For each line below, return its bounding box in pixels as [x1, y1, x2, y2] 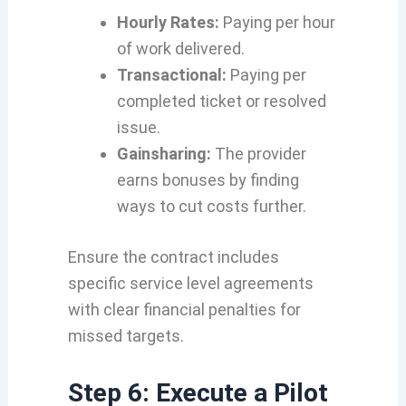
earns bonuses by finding [116, 169, 299, 189]
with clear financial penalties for [67, 299, 301, 319]
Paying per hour [218, 12, 335, 32]
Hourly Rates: [116, 12, 219, 32]
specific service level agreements [67, 273, 314, 293]
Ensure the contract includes [67, 246, 279, 266]
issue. [116, 117, 160, 137]
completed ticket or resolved [116, 91, 326, 111]
